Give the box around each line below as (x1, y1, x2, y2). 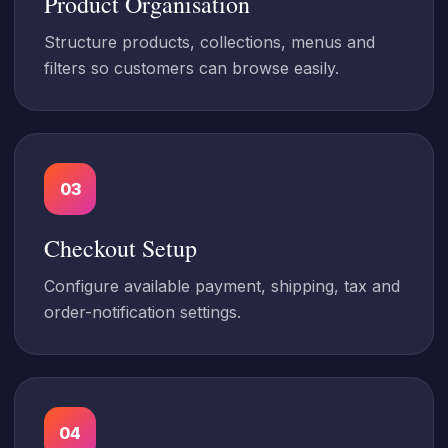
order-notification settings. (44, 302, 241, 322)
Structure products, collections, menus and (44, 32, 375, 52)
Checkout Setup (44, 232, 197, 264)
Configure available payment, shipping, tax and (44, 276, 400, 296)
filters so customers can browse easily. (44, 58, 339, 78)
